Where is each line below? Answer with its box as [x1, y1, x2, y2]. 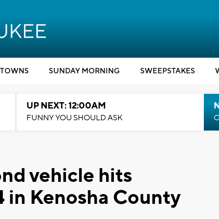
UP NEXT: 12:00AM [26, 100, 106, 111]
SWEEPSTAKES [140, 66, 195, 76]
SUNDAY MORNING [49, 66, 120, 76]
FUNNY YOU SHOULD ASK [26, 113, 123, 123]
